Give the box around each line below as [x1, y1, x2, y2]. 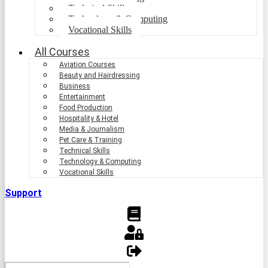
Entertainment [59, 92, 105, 101]
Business [59, 81, 90, 90]
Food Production [59, 103, 112, 112]
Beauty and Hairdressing [59, 71, 140, 80]
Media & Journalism [59, 124, 124, 133]
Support [5, 187, 42, 199]
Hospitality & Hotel [59, 114, 118, 123]
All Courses [35, 45, 90, 58]
